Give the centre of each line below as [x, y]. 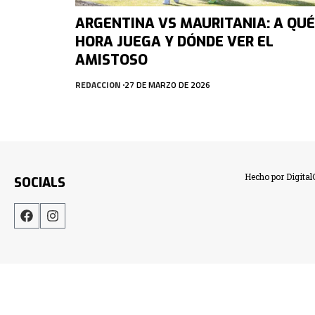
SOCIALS [40, 182]
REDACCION [98, 84]
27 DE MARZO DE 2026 [167, 84]
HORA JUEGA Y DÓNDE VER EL [174, 41]
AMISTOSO [111, 60]
